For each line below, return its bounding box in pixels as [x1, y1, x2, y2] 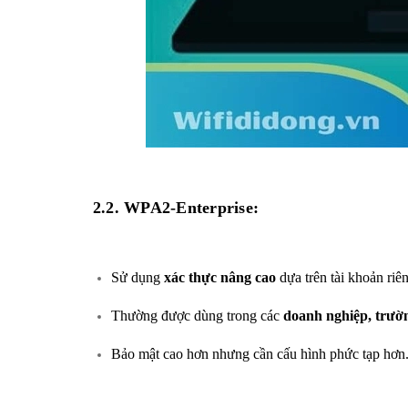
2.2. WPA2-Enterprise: [93, 198, 260, 217]
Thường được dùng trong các [111, 307, 283, 323]
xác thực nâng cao [164, 269, 276, 285]
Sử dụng [111, 269, 164, 285]
